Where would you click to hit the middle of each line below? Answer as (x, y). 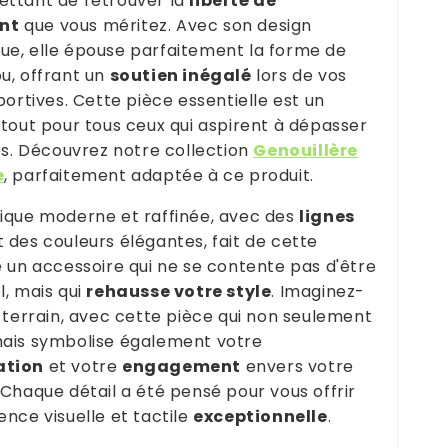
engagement (181, 366)
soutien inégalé (180, 75)
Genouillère (305, 150)
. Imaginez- (318, 291)
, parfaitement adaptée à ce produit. (159, 175)
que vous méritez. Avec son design (165, 25)
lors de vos (299, 75)
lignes (327, 216)
